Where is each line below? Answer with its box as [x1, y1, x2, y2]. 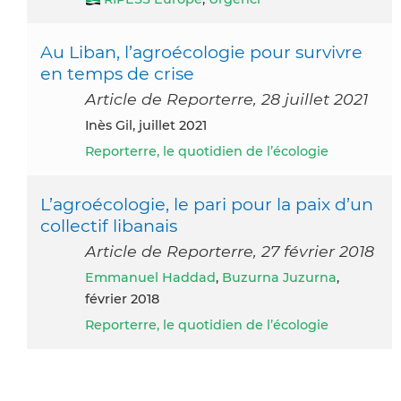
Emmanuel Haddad [94, 269, 216, 286]
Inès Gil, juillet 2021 [89, 116, 207, 133]
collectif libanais [40, 214, 177, 236]
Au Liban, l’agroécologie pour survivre [40, 40, 363, 63]
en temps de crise [40, 62, 194, 84]
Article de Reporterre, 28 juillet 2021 [85, 89, 368, 108]
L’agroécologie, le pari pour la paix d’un [40, 192, 373, 215]
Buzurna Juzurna [222, 269, 337, 286]
